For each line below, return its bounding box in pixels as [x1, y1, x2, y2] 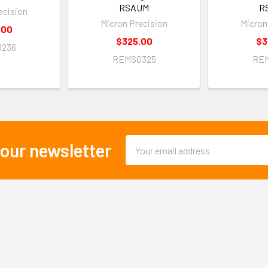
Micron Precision [100, 17, 167, 29]
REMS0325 [112, 53, 156, 65]
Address [125, 151, 159, 162]
